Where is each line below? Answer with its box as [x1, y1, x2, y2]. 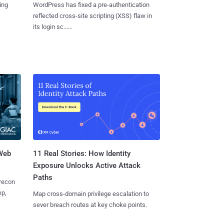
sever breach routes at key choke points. [32, 201, 147, 209]
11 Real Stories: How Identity [32, 149, 130, 158]
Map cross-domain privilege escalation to [32, 190, 149, 198]
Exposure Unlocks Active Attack [32, 161, 140, 170]
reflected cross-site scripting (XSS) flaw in [32, 11, 152, 19]
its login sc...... [32, 22, 72, 30]
